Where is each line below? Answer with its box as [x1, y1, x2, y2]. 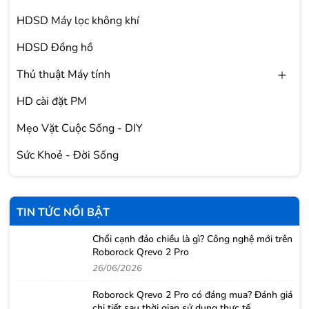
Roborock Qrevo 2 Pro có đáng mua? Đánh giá [92, 288, 292, 301]
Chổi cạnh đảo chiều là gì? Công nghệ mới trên [92, 232, 292, 246]
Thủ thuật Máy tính [17, 66, 110, 82]
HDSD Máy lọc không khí [17, 12, 139, 28]
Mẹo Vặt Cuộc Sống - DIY [17, 120, 143, 136]
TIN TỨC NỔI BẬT [17, 204, 110, 220]
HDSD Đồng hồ [17, 39, 93, 55]
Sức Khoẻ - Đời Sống [17, 147, 119, 163]
